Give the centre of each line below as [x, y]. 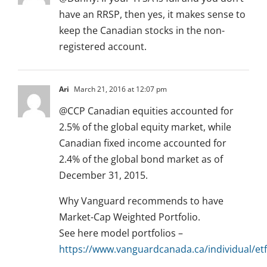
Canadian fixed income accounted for [143, 143]
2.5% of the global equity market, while [145, 127]
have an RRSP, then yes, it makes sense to [152, 15]
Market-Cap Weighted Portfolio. [130, 217]
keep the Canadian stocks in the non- [142, 31]
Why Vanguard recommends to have [141, 201]
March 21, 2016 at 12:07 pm [119, 89]
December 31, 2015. [103, 176]
